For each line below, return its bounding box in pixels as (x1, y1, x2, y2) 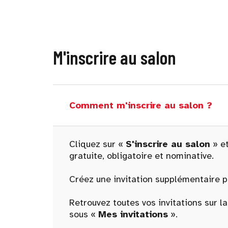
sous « (69, 209, 98, 220)
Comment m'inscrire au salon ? (69, 99, 212, 111)
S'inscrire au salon (126, 138, 210, 150)
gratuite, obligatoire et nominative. (69, 150, 214, 161)
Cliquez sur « (69, 138, 126, 150)
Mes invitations (98, 209, 168, 220)
